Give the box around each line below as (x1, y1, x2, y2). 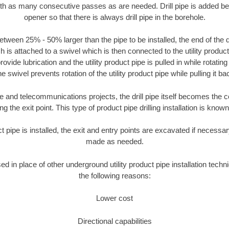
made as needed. (85, 137, 144, 146)
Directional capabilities (77, 216, 152, 225)
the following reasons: (78, 171, 151, 180)
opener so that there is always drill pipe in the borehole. (24, 12, 205, 21)
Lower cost (96, 194, 133, 203)
